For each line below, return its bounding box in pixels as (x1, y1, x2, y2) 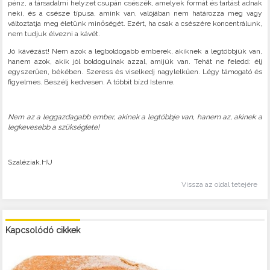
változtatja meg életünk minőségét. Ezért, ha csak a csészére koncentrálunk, (8, 19, 262, 28)
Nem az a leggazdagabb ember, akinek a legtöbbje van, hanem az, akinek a (8, 113, 262, 122)
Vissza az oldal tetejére (181, 180, 257, 189)
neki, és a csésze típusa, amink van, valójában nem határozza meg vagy (8, 9, 262, 18)
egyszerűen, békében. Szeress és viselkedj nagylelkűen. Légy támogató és (8, 67, 262, 77)
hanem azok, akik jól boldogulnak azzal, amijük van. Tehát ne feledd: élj (8, 57, 262, 66)
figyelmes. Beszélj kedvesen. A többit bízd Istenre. (8, 78, 175, 87)
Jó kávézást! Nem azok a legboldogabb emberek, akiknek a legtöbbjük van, (8, 47, 262, 56)
